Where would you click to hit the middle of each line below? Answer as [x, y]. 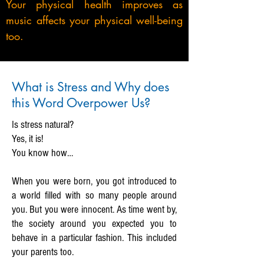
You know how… [42, 153]
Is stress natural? [43, 125]
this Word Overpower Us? [81, 103]
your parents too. [43, 252]
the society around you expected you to [94, 224]
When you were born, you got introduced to [94, 181]
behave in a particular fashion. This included [94, 238]
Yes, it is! [27, 139]
